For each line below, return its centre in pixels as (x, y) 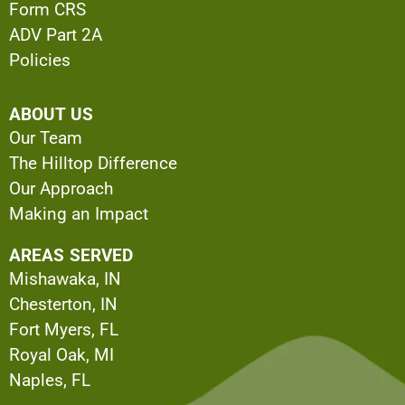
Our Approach (61, 189)
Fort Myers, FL (64, 330)
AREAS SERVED (71, 256)
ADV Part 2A (56, 34)
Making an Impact (79, 214)
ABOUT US (51, 115)
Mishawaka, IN (65, 279)
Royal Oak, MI (61, 355)
